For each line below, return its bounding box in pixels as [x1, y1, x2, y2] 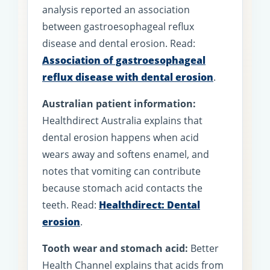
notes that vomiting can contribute [42, 164, 201, 178]
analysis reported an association [42, 2, 190, 16]
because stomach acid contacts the [42, 181, 202, 195]
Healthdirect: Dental [99, 198, 200, 212]
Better [188, 241, 219, 255]
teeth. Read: [42, 198, 99, 212]
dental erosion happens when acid [42, 130, 199, 144]
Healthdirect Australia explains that [42, 113, 202, 127]
